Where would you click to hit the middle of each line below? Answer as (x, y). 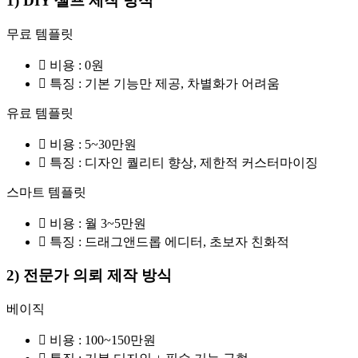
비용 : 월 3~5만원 (98, 223)
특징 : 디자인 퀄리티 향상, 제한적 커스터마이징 (184, 162)
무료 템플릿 (40, 34)
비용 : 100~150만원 (103, 340)
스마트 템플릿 (46, 192)
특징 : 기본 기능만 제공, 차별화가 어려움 (165, 83)
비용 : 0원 (77, 65)
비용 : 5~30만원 (93, 144)
